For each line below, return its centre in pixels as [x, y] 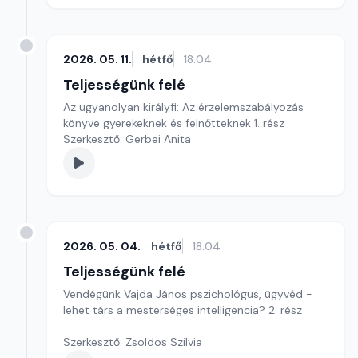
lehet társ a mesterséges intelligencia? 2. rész [183, 310]
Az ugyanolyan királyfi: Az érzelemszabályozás [183, 107]
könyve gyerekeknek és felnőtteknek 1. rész [174, 123]
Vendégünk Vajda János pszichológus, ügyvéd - [188, 294]
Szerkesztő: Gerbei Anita [127, 139]
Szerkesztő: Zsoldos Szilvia [133, 342]
